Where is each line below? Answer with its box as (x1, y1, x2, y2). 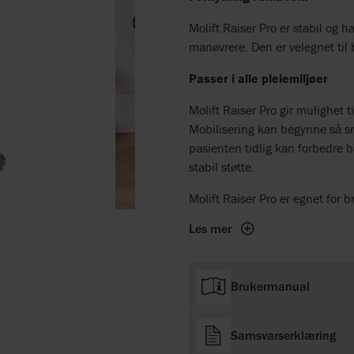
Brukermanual (231, 278, 310, 294)
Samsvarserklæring (231, 327, 336, 343)
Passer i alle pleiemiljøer (189, 70, 328, 86)
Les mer (189, 220, 232, 236)
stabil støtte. (189, 158, 254, 175)
